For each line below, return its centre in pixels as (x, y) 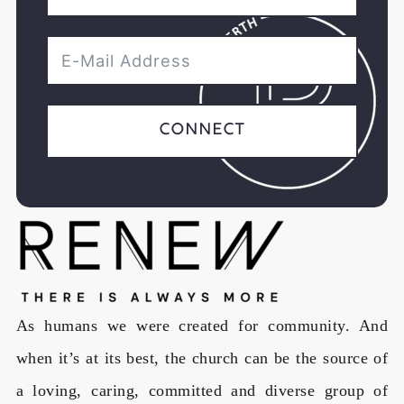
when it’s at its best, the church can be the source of (202, 358)
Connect (202, 131)
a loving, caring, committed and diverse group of (202, 390)
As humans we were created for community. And (202, 325)
